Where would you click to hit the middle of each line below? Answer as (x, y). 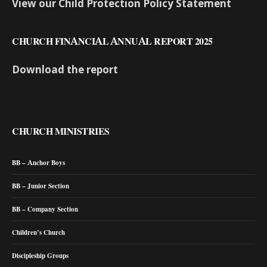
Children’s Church (39, 232)
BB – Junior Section (41, 186)
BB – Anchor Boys (39, 162)
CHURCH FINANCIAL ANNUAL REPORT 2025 (112, 41)
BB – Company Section (45, 209)
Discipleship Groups (41, 255)
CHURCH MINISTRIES (61, 131)
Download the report (65, 69)
